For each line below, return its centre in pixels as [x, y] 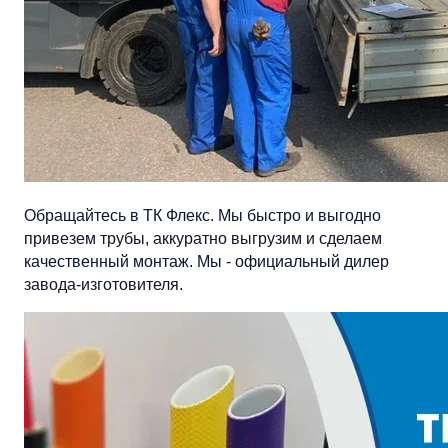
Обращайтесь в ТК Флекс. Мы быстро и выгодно [202, 215]
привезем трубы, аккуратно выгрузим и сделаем [203, 238]
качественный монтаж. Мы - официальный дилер [206, 261]
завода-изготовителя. [103, 284]
